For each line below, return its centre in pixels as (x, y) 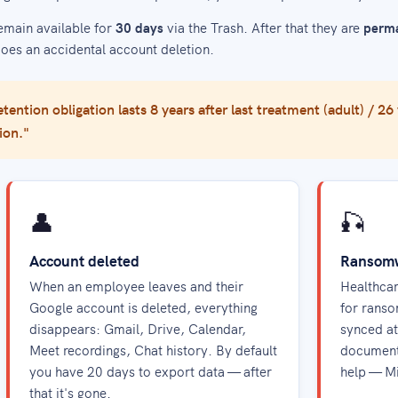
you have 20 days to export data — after (150, 371)
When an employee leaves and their (136, 286)
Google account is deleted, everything (143, 307)
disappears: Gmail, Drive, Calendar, (137, 328)
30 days (139, 27)
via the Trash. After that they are (263, 27)
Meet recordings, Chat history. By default (153, 350)
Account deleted (84, 260)
